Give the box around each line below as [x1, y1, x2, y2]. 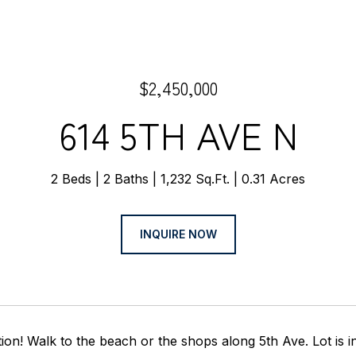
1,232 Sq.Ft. [161, 171, 230, 187]
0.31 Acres [242, 171, 305, 187]
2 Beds [51, 171, 91, 187]
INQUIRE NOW [139, 227, 217, 241]
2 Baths [103, 171, 149, 187]
